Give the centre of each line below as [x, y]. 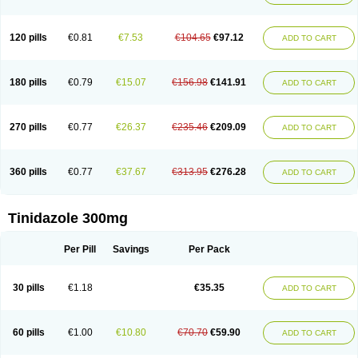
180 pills [28, 82]
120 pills [28, 38]
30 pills [28, 288]
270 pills [28, 127]
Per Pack [209, 249]
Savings [131, 249]
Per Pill [80, 249]
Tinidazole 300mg [68, 218]
